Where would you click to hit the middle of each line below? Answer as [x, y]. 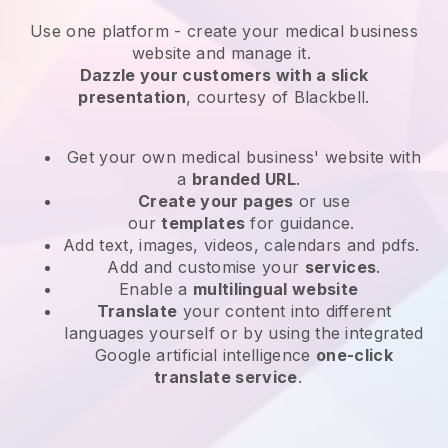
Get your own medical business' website [226, 156]
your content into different [284, 310]
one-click [354, 354]
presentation [132, 96]
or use [321, 200]
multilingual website [275, 288]
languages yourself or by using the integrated [244, 332]
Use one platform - [105, 30]
